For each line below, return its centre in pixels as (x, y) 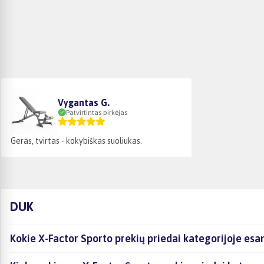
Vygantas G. (84, 102)
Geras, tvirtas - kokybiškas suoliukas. (76, 141)
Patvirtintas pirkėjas (97, 112)
